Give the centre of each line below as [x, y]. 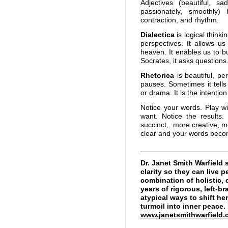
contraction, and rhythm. [180, 20]
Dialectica [158, 35]
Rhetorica [159, 75]
